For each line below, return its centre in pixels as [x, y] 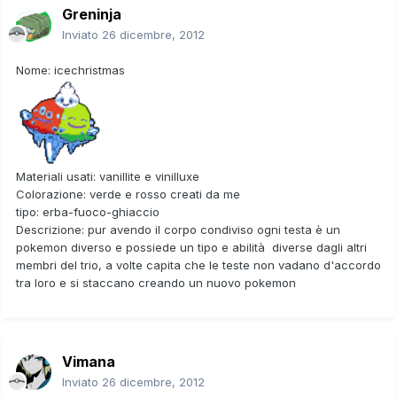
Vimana [89, 361]
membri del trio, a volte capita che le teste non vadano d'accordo [198, 265]
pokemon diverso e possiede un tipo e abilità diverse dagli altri [191, 247]
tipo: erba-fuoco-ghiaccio [88, 211]
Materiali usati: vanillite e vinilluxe [108, 176]
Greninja [92, 14]
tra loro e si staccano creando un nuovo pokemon [156, 282]
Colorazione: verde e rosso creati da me [128, 194]
